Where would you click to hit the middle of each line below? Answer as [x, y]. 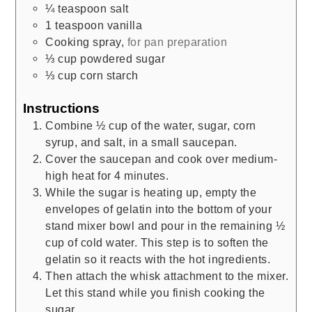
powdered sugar [123, 58]
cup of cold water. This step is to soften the [157, 242]
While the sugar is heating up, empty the [151, 192]
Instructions [62, 108]
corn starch [109, 75]
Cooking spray [83, 41]
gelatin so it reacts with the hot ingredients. [158, 259]
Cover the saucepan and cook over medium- [162, 158]
